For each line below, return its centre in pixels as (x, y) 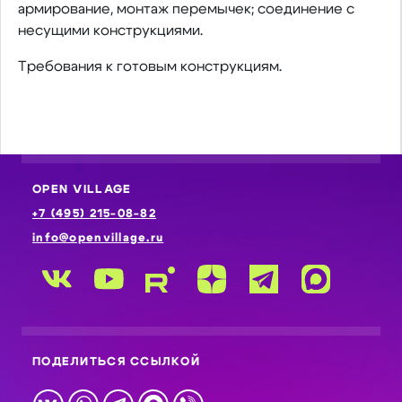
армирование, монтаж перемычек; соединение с (186, 9)
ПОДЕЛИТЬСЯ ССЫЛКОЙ (117, 362)
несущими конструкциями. (110, 31)
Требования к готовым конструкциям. (149, 66)
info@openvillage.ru (98, 238)
